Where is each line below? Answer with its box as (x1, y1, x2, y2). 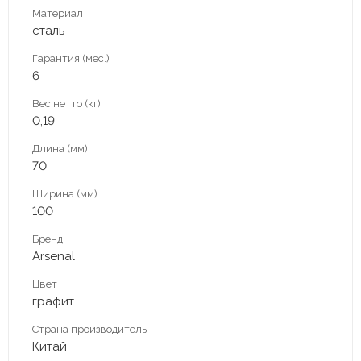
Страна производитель (32, 322, 147, 335)
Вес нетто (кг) (32, 97, 101, 110)
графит (32, 293, 74, 309)
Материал (32, 6, 83, 19)
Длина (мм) (32, 142, 88, 155)
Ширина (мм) (32, 187, 98, 200)
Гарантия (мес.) (32, 52, 110, 64)
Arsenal (32, 248, 75, 263)
